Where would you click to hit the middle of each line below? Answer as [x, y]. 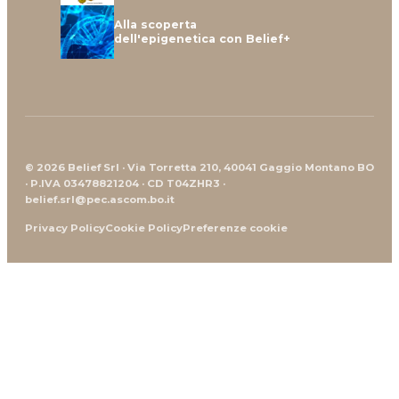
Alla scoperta [155, 24]
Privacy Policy [65, 228]
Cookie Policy [144, 228]
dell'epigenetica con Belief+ [202, 38]
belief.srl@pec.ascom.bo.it [100, 199]
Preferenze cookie [235, 228]
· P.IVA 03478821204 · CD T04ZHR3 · [125, 183]
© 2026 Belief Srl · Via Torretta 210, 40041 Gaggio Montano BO [199, 167]
